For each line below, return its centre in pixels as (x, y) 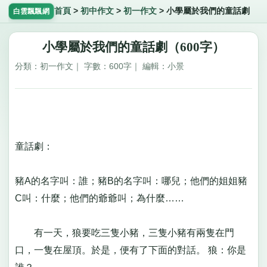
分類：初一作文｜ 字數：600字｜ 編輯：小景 (99, 66)
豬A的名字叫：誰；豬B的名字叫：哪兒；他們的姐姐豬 (131, 181)
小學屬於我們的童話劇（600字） (133, 47)
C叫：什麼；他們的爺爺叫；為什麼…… (99, 198)
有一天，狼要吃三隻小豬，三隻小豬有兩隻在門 (124, 233)
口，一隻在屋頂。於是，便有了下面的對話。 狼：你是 (130, 250)
